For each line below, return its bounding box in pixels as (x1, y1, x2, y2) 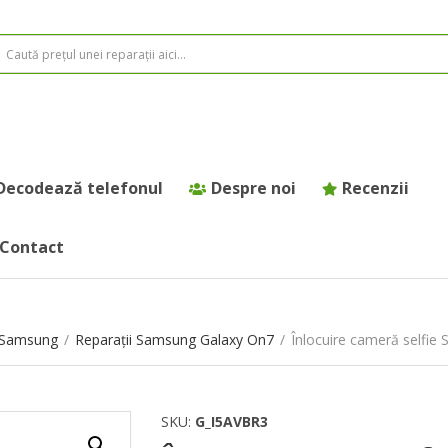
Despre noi (211, 177, 296, 200)
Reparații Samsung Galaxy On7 (75, 330, 274, 350)
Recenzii (342, 177, 409, 200)
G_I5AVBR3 (194, 412, 268, 432)
